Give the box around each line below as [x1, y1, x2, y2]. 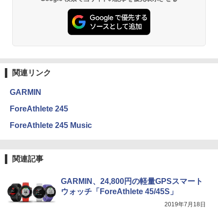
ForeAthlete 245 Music [10, 121, 92, 129]
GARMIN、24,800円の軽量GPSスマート [61, 177, 203, 185]
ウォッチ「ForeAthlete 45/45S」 [61, 187, 178, 196]
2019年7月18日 [164, 200, 206, 208]
